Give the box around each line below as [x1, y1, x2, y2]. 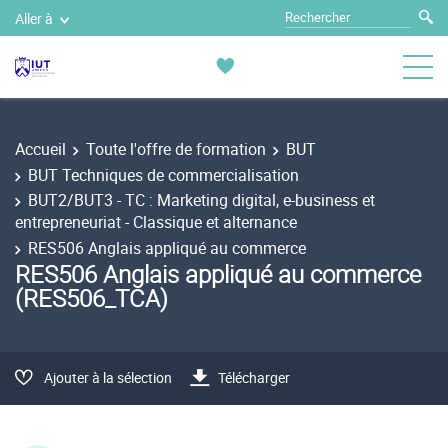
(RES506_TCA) [15, 282, 168, 314]
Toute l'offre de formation [86, 138, 266, 160]
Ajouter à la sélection [44, 368, 172, 387]
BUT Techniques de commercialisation [28, 163, 299, 186]
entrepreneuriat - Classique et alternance [15, 211, 297, 233]
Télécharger [218, 368, 290, 387]
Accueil [15, 138, 66, 160]
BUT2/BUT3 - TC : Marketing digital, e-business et [28, 189, 375, 211]
